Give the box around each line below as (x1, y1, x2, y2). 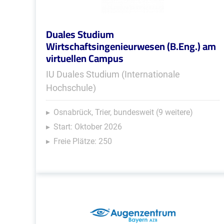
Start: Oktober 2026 (53, 122, 122, 131)
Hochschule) (46, 82, 96, 93)
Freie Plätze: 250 (53, 136, 112, 146)
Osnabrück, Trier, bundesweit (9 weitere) (53, 107, 193, 117)
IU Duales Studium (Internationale (46, 69, 180, 79)
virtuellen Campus (46, 49, 123, 67)
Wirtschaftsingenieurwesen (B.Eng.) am (46, 37, 216, 55)
